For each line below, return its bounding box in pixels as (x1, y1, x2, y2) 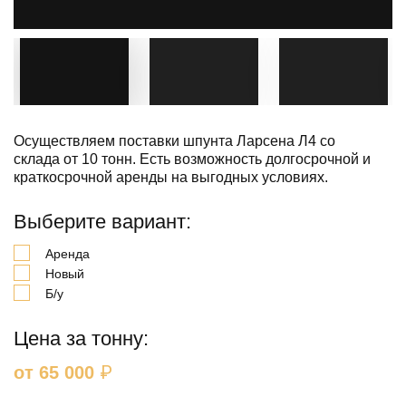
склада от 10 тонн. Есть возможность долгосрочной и (14, 150, 371, 167)
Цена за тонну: (14, 326, 149, 350)
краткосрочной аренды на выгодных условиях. (14, 169, 328, 185)
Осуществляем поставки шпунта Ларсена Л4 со (14, 132, 335, 149)
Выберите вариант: (14, 209, 191, 233)
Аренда (45, 246, 90, 261)
